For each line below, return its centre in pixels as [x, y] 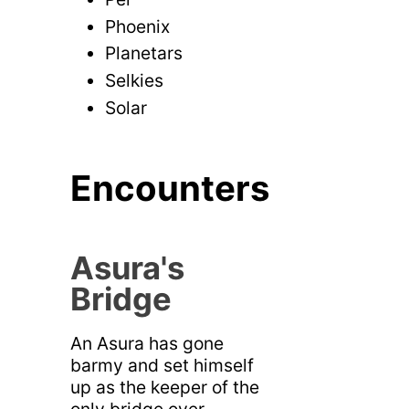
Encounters [170, 189]
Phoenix [138, 26]
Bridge [121, 299]
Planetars [144, 53]
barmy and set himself [162, 366]
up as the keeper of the [164, 388]
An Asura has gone [147, 344]
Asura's [127, 268]
